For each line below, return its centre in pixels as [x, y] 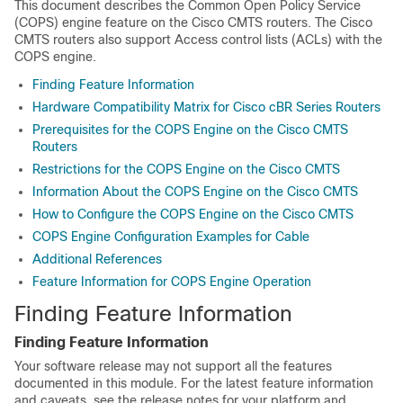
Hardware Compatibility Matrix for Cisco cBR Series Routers [206, 107]
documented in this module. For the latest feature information [194, 383]
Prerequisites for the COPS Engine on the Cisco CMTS [190, 130]
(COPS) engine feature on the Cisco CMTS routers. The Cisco [193, 22]
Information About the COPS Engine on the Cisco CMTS [195, 192]
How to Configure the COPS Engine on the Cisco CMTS [193, 214]
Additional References [97, 259]
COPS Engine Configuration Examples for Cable [171, 237]
